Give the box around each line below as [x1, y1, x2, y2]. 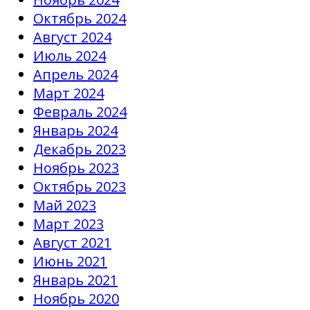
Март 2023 [33, 214, 104, 233]
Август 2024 [33, 27, 111, 46]
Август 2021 [33, 232, 111, 252]
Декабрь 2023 [33, 139, 126, 158]
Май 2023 [33, 195, 96, 215]
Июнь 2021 [33, 251, 107, 271]
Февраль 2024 [33, 102, 127, 121]
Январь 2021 [33, 270, 118, 289]
